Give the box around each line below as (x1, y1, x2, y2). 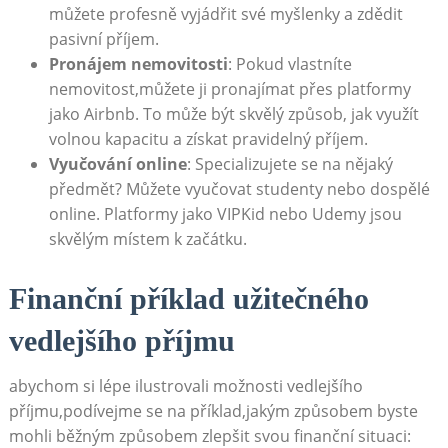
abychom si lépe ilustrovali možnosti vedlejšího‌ (8, 374, 363, 397)
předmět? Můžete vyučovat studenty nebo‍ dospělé (48, 178, 430, 201)
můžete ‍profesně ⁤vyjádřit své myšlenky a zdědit (48, 3, 403, 26)
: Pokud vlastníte (227, 53, 352, 76)
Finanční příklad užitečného (8, 281, 369, 315)
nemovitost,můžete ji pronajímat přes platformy (48, 78, 411, 101)
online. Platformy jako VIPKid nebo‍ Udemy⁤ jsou (48, 203, 402, 226)
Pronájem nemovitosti (48, 53, 228, 76)
